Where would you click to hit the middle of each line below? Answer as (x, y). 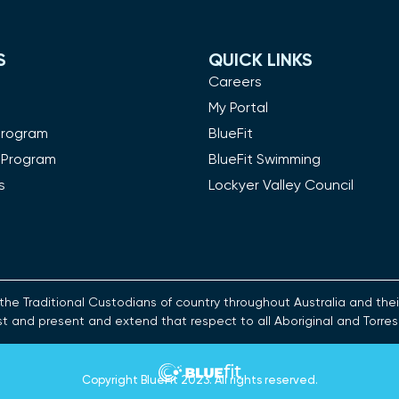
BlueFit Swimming (265, 161)
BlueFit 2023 (175, 381)
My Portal (238, 109)
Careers (235, 83)
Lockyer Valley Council (281, 187)
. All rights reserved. (263, 381)
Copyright (111, 381)
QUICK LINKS (261, 62)
